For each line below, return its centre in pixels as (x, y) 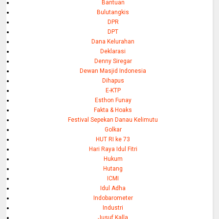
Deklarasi (113, 51)
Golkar (113, 129)
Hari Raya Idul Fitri (113, 149)
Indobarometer (113, 198)
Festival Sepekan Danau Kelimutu (113, 120)
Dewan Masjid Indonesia (113, 71)
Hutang (113, 168)
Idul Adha (113, 188)
